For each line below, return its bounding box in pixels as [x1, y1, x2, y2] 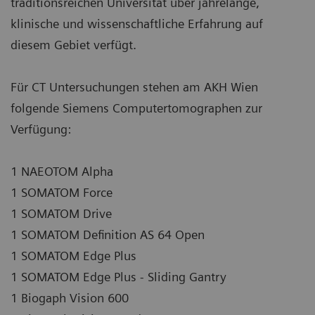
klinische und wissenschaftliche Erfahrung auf [11, 15, 263, 31]
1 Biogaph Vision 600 [11, 290, 129, 305]
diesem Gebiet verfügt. [11, 37, 136, 52]
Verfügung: [11, 121, 71, 136]
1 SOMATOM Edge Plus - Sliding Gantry [11, 269, 226, 284]
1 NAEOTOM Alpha [11, 163, 113, 179]
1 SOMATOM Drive [11, 205, 112, 221]
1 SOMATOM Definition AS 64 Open [11, 226, 205, 242]
